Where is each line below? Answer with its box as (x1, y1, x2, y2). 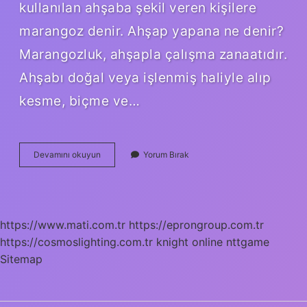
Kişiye (100, 173, 123, 184)
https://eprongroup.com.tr (129, 217, 264, 232)
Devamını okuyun (34, 149, 101, 160)
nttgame (226, 234, 269, 249)
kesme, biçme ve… (19, 92, 140, 109)
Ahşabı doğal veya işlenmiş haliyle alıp (19, 69, 271, 86)
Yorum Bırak (143, 149, 189, 160)
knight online (156, 234, 223, 249)
